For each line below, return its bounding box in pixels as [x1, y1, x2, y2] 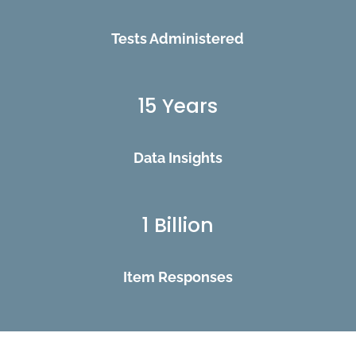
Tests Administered [111, 29, 245, 47]
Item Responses [122, 268, 233, 285]
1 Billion [141, 211, 215, 239]
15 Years [137, 91, 219, 120]
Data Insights [133, 149, 222, 166]
